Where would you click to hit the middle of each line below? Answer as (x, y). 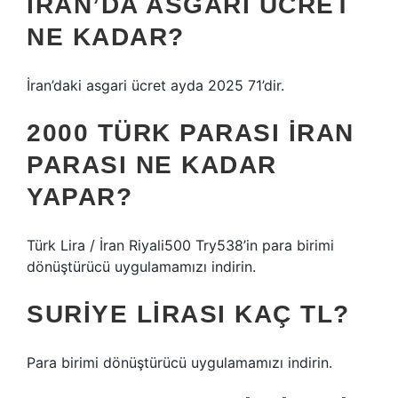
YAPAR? (80, 197)
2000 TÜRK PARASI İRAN (191, 133)
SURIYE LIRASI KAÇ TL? (188, 314)
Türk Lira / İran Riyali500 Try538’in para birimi (180, 245)
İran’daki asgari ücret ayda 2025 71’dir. (155, 85)
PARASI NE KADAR (152, 165)
